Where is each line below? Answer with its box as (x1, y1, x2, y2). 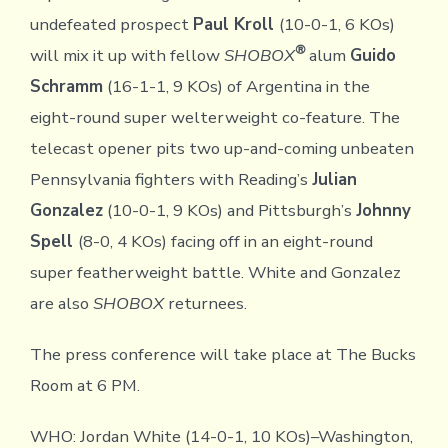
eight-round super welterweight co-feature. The (29, 105, 400, 129)
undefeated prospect (29, 12, 193, 36)
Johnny (355, 198, 411, 222)
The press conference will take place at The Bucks (29, 342, 416, 366)
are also (29, 291, 93, 315)
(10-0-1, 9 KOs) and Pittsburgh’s (102, 198, 356, 222)
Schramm (29, 74, 103, 98)
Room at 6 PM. (29, 373, 140, 397)
